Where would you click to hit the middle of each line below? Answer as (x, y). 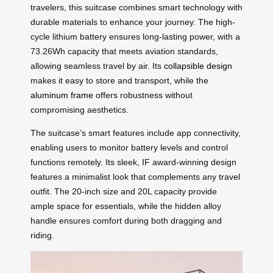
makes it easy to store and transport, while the (119, 80)
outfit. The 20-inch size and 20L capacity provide (124, 191)
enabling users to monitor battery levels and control (129, 147)
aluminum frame (62, 95)
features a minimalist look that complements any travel (135, 176)
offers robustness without (143, 95)
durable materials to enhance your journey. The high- (133, 22)
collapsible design (198, 66)
